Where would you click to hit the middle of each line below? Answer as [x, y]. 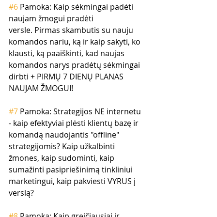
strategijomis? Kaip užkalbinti [63, 146]
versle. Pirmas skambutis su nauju [72, 30]
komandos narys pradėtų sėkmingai [75, 65]
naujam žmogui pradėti [52, 18]
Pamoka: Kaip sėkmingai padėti [77, 7]
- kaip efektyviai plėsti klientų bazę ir [75, 123]
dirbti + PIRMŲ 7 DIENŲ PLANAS [67, 76]
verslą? [21, 193]
